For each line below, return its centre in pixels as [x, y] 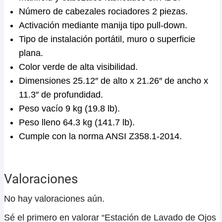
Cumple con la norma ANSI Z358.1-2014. [100, 137]
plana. [31, 53]
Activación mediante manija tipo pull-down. [103, 26]
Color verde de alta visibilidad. [78, 67]
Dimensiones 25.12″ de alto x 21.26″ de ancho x [113, 81]
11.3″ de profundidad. [61, 95]
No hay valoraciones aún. [54, 199]
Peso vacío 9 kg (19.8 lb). [69, 109]
